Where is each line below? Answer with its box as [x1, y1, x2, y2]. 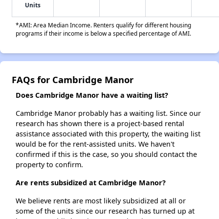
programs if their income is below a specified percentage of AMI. [16, 29, 191, 38]
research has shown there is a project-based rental [16, 119, 184, 129]
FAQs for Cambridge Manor [12, 73, 133, 86]
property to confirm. [16, 160, 83, 170]
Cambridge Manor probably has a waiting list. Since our [16, 109, 201, 118]
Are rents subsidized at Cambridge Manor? [16, 178, 166, 188]
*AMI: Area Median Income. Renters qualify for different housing [16, 21, 191, 29]
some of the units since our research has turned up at [16, 206, 195, 216]
